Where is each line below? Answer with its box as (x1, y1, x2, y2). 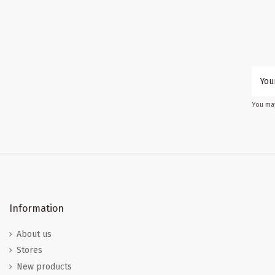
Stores (17, 245, 42, 256)
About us (17, 228, 52, 239)
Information (9, 202, 64, 214)
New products (17, 261, 72, 273)
